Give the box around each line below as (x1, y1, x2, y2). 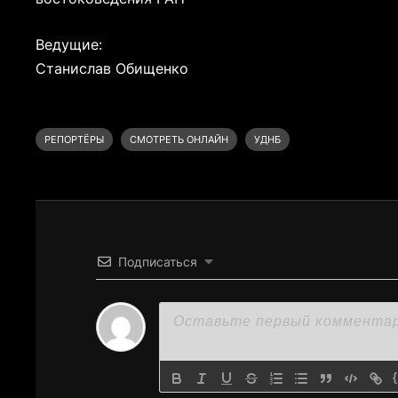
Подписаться (118, 254, 198, 270)
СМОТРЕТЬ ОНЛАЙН (130, 133, 229, 147)
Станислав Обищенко (36, 60, 189, 78)
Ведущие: (36, 36, 103, 54)
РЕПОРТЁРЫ (44, 133, 105, 147)
